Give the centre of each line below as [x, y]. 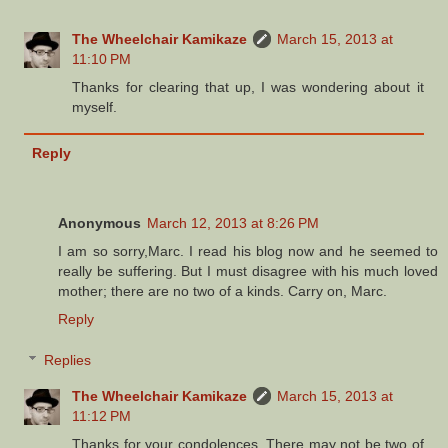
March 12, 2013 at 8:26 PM [233, 222]
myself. [95, 107]
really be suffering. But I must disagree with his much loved [248, 270]
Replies [68, 360]
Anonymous [99, 222]
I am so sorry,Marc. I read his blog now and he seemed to [248, 250]
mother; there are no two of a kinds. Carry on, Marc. [222, 290]
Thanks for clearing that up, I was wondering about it [248, 87]
